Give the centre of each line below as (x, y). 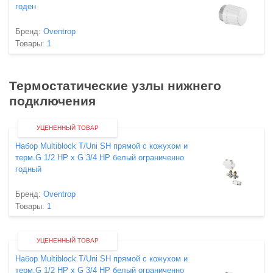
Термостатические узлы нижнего (115, 86)
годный (28, 169)
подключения (52, 101)
